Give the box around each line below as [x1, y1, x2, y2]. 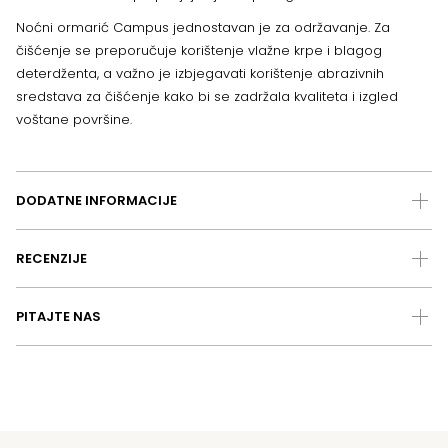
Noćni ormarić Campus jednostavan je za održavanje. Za [16, 18, 390, 38]
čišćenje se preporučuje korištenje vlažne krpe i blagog [16, 41, 382, 61]
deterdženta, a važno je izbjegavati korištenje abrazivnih [16, 64, 384, 84]
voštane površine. [16, 110, 132, 130]
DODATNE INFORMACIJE [16, 191, 177, 211]
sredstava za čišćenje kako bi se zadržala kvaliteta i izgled [16, 87, 398, 107]
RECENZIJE [16, 249, 87, 269]
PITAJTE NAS [16, 307, 101, 327]
